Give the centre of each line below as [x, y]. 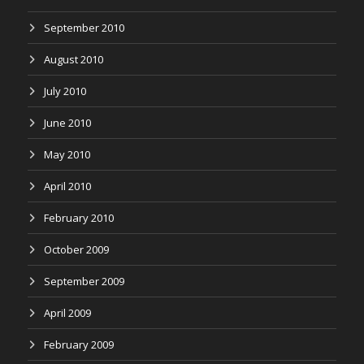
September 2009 [84, 281]
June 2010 [67, 123]
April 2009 [67, 313]
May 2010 [67, 154]
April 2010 [67, 186]
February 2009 [79, 344]
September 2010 [84, 28]
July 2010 [65, 91]
